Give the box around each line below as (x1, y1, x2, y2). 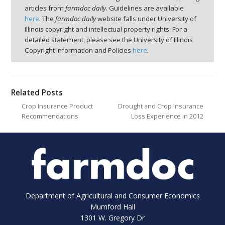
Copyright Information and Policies (25, 46, 133, 55)
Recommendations (21, 112, 78, 121)
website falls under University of (96, 14, 196, 24)
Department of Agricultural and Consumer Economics (25, 190, 200, 200)
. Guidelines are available (106, 4, 184, 13)
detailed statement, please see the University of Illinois (25, 35, 193, 45)
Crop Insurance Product (21, 102, 93, 111)
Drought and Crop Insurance (118, 102, 204, 111)
